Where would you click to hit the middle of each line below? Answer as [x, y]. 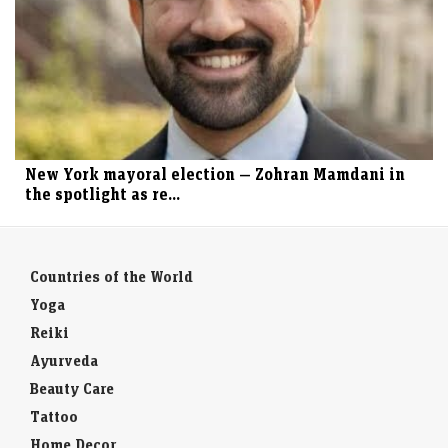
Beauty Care [72, 389]
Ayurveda [64, 361]
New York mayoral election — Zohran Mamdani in [215, 174]
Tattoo [54, 417]
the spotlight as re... [102, 194]
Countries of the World [111, 277]
